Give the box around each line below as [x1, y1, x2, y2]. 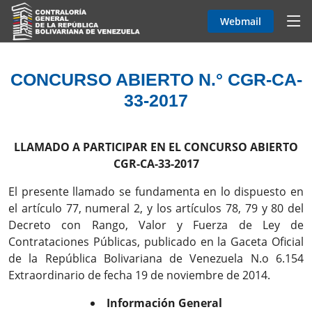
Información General [106, 295, 222, 311]
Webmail [220, 14, 261, 28]
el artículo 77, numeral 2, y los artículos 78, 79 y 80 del [8, 201, 304, 216]
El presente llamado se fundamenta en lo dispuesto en [8, 184, 304, 199]
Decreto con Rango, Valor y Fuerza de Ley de [8, 217, 304, 233]
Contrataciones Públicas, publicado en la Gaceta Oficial [8, 234, 304, 249]
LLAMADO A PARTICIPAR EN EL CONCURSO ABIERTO [14, 139, 298, 155]
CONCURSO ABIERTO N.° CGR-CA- [10, 70, 302, 89]
